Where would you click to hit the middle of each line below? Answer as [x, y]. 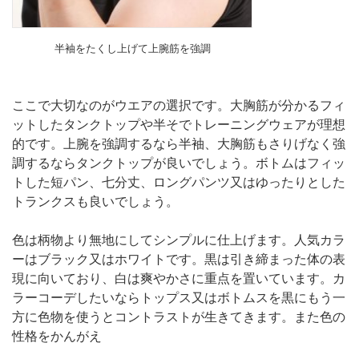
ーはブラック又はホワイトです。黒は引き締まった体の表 [179, 259]
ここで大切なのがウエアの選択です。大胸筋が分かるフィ [179, 105]
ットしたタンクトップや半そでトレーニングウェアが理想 [179, 124]
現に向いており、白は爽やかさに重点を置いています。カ [179, 278]
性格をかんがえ [57, 336]
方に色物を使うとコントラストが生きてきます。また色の [179, 317]
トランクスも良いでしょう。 [95, 201]
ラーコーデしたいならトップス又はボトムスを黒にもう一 [179, 297]
